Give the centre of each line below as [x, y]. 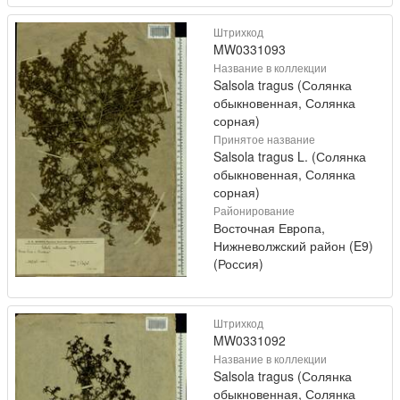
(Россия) [238, 264]
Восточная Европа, [269, 228]
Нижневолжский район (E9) [293, 246]
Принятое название [264, 139]
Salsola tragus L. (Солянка [290, 157]
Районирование [254, 211]
